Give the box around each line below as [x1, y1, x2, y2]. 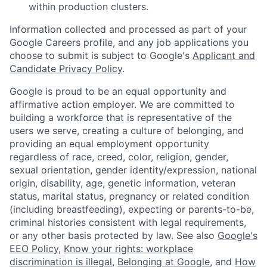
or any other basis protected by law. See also [10, 229, 218, 242]
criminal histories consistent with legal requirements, [10, 216, 246, 229]
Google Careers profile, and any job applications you [10, 36, 249, 49]
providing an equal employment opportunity [10, 138, 209, 150]
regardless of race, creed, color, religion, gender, [10, 151, 228, 163]
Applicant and [193, 49, 255, 62]
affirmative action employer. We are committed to [10, 98, 235, 111]
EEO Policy [10, 243, 58, 255]
